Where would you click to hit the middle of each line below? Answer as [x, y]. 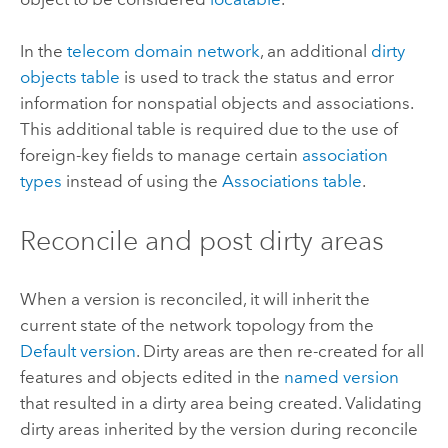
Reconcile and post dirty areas [201, 240]
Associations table [291, 181]
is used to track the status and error [256, 77]
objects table [69, 77]
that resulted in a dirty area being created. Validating [220, 402]
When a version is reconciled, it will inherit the [194, 298]
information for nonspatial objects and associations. [216, 103]
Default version [77, 350]
